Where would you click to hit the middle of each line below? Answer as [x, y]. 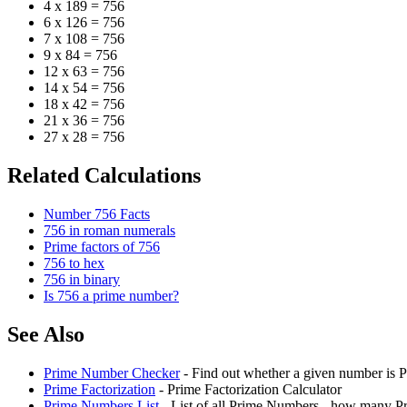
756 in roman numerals [109, 231]
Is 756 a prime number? [111, 296]
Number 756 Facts [97, 214]
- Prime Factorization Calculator [248, 390]
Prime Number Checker [112, 373]
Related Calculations [104, 176]
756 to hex [74, 263]
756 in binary [82, 280]
